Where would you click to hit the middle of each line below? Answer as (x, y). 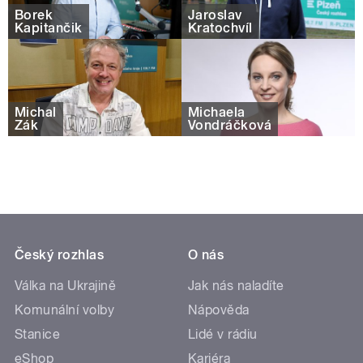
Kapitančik (49, 28)
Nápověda (219, 310)
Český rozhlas (60, 255)
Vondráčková (230, 125)
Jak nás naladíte (236, 286)
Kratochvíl (220, 28)
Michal (36, 112)
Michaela (217, 112)
